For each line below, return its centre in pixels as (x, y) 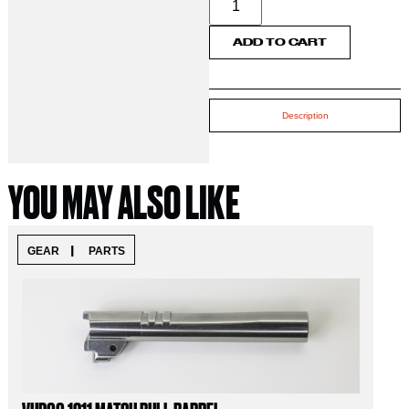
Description (305, 115)
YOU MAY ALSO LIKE (124, 203)
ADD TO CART (280, 42)
